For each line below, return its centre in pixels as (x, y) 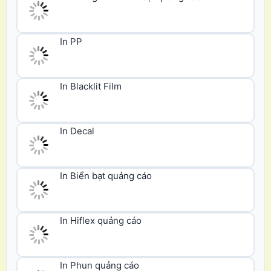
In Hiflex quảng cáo (101, 154)
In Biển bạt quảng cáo (106, 123)
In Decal (77, 91)
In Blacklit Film (91, 57)
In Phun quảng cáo (100, 188)
